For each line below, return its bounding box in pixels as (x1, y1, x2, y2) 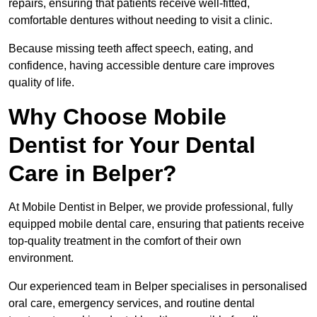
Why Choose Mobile (8, 104, 226, 130)
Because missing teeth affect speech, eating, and (8, 42, 253, 55)
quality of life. (8, 76, 74, 89)
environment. (8, 252, 76, 265)
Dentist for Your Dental (8, 132, 255, 158)
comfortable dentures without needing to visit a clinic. (8, 14, 275, 27)
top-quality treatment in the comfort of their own (8, 235, 241, 248)
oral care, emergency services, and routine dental (8, 297, 255, 310)
